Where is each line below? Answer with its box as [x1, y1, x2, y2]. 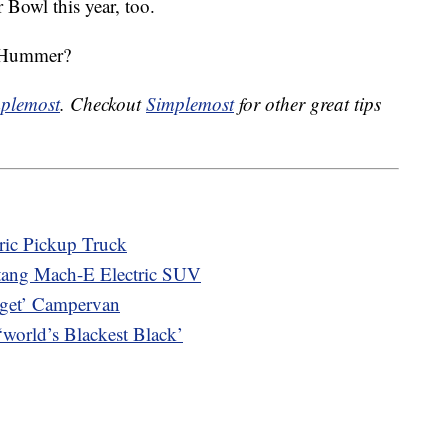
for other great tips [234, 91, 381, 117]
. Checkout [60, 91, 146, 117]
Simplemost [146, 91, 234, 117]
